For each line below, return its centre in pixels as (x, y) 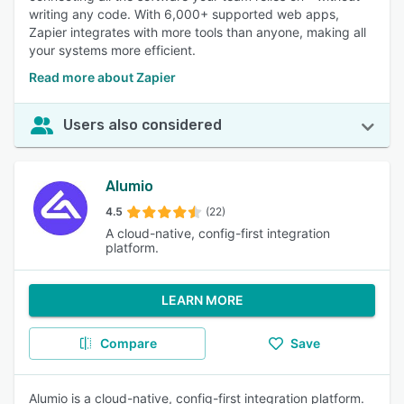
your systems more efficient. (112, 50)
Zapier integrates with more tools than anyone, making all (197, 32)
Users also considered (142, 125)
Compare (128, 343)
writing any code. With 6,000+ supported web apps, (184, 14)
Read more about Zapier (102, 77)
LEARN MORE (202, 300)
